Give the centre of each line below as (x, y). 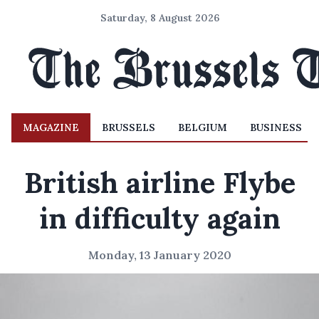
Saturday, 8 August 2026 (159, 18)
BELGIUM (203, 127)
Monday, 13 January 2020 (159, 255)
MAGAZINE (51, 127)
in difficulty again (159, 218)
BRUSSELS (129, 127)
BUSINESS (276, 127)
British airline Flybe (159, 183)
